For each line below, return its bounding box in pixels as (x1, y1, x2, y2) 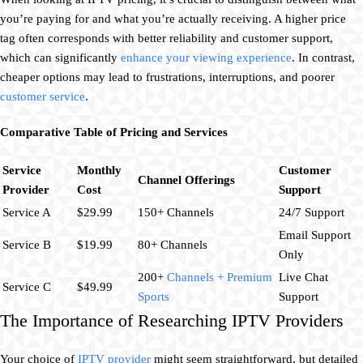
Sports (138, 289, 169, 303)
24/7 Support (279, 205, 344, 219)
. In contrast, (292, 50, 355, 64)
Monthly (77, 163, 122, 177)
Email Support (279, 228, 351, 241)
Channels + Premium (167, 270, 272, 284)
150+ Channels (138, 205, 214, 219)
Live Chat (279, 270, 328, 284)
